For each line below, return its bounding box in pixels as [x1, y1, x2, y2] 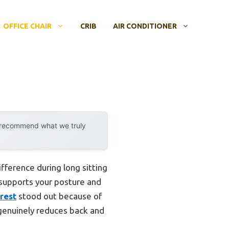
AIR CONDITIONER [113, 22, 177, 31]
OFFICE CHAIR [3, 22, 52, 31]
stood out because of [16, 191, 102, 201]
